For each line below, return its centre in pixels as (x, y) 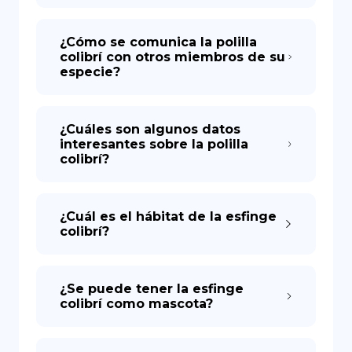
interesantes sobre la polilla (154, 144)
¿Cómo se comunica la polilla (158, 42)
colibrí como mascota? (136, 304)
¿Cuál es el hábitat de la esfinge (168, 216)
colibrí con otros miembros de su (172, 57)
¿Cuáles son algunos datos (150, 129)
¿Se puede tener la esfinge (152, 289)
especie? (90, 72)
